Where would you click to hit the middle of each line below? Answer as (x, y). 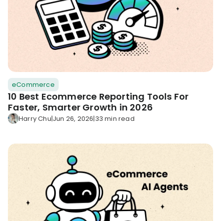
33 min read (115, 118)
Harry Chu (35, 118)
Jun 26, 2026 (73, 118)
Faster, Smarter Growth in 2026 (80, 108)
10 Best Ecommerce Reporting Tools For (98, 97)
